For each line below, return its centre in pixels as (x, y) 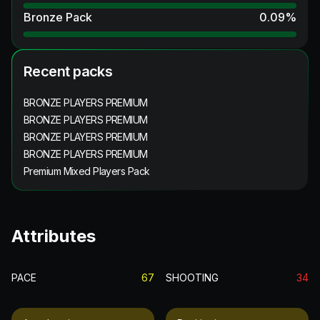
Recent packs (68, 71)
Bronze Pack (58, 17)
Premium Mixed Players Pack (87, 171)
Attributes (54, 236)
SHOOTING (192, 277)
